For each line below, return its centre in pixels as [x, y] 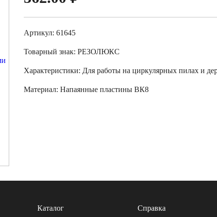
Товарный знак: [51, 52]
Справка [152, 208]
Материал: [42, 89]
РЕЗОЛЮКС [99, 52]
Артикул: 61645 [50, 33]
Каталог [50, 208]
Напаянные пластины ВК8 [104, 89]
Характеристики [51, 70]
